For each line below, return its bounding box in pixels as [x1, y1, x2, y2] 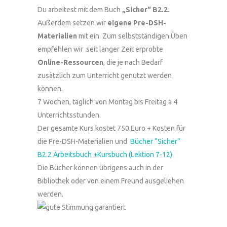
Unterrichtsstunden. [37, 111, 101, 119]
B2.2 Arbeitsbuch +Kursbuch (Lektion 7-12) [37, 150, 172, 159]
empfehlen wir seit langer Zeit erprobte [37, 45, 163, 53]
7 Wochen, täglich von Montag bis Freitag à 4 [37, 98, 177, 106]
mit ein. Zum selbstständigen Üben [77, 32, 187, 40]
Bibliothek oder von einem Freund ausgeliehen [37, 177, 184, 185]
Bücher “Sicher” [130, 137, 180, 145]
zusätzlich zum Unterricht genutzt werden [37, 71, 172, 80]
